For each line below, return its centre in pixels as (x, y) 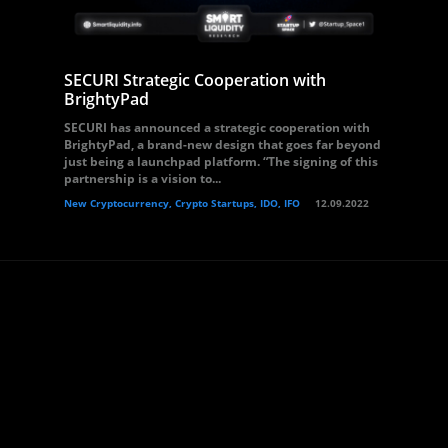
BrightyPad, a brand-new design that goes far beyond (222, 144)
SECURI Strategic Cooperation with (195, 80)
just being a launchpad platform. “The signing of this (221, 161)
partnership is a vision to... (142, 178)
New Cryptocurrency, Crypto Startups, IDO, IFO (182, 203)
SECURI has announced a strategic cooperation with (217, 127)
